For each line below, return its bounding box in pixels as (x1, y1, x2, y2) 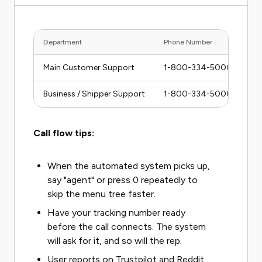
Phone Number (164, 38, 212, 46)
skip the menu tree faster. (47, 188, 156, 199)
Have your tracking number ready (47, 207, 185, 218)
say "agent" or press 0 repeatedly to (47, 174, 198, 185)
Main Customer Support (43, 63, 135, 73)
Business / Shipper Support (43, 89, 145, 99)
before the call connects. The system (47, 221, 206, 232)
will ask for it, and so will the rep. (47, 235, 182, 246)
